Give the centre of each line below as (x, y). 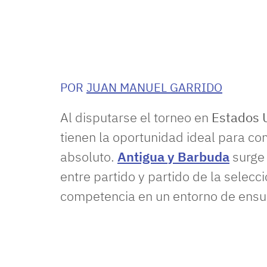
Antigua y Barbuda (173, 156)
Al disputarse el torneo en (136, 117)
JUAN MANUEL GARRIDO (154, 87)
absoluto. (89, 156)
